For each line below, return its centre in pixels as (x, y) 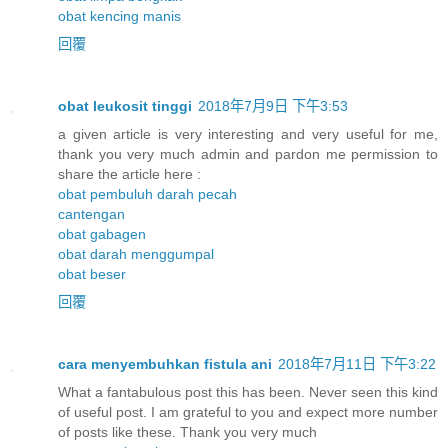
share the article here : (129, 174)
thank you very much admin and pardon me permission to (248, 154)
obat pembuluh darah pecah (147, 194)
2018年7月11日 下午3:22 (357, 364)
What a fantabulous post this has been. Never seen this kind (248, 392)
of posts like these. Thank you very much (187, 432)
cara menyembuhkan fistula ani (165, 364)
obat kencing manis (119, 16)
